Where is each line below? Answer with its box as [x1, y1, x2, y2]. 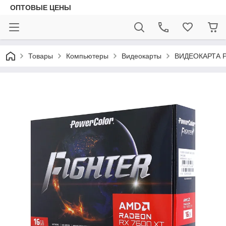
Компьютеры [66, 52, 108, 60]
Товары [28, 52, 53, 60]
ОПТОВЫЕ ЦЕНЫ [10, 4, 71, 12]
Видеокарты [122, 52, 161, 60]
